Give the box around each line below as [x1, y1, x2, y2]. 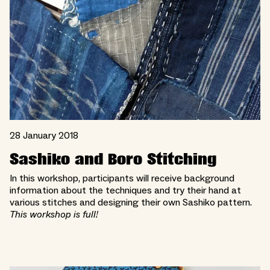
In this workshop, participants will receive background [10, 172, 234, 184]
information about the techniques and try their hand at [10, 184, 241, 196]
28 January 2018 [10, 129, 78, 142]
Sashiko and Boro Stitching [10, 150, 216, 168]
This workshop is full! [10, 208, 98, 221]
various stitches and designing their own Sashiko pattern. [10, 196, 252, 209]
